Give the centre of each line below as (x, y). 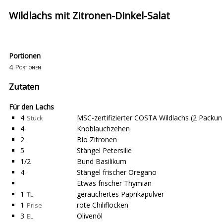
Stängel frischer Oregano (117, 172)
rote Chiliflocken (103, 205)
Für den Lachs (31, 107)
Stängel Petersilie (104, 150)
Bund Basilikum (102, 161)
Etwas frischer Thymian (114, 183)
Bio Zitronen (97, 139)
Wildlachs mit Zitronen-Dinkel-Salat (89, 16)
